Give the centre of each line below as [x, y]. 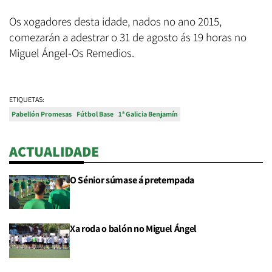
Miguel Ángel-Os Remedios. [72, 53]
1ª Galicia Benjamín [148, 114]
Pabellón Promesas [42, 114]
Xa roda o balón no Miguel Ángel [134, 229]
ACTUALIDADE [54, 151]
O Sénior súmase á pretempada [132, 180]
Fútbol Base [95, 114]
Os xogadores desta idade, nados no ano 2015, [115, 22]
